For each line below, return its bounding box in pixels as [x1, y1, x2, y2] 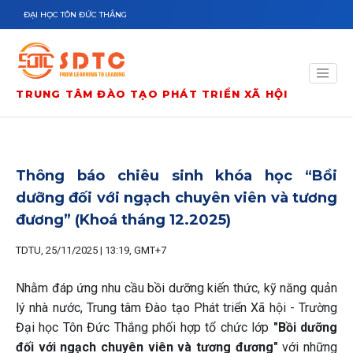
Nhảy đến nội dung [3, 2, 105, 17]
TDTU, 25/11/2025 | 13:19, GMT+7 [16, 244, 166, 256]
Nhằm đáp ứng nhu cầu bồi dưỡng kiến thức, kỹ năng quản [16, 281, 337, 295]
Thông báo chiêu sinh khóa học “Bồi [16, 167, 337, 184]
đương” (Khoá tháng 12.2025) [16, 211, 231, 229]
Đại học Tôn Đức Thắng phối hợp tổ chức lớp [16, 320, 269, 335]
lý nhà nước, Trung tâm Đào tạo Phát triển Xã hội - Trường [16, 300, 337, 315]
